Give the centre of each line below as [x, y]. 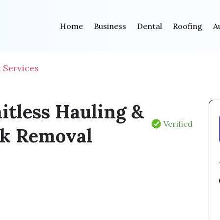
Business [110, 26]
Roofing [187, 26]
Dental [149, 26]
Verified [178, 124]
